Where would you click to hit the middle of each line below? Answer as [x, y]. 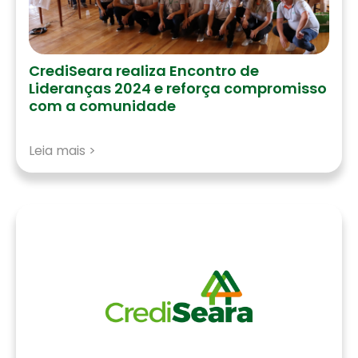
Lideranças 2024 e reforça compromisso [178, 88]
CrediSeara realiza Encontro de [144, 71]
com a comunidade [102, 106]
